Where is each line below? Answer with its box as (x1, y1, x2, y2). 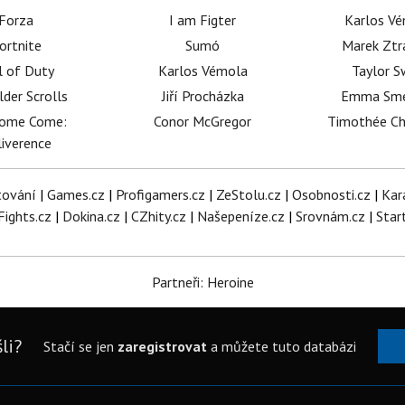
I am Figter (169, 11, 237, 29)
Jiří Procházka (161, 87, 244, 105)
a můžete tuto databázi (206, 337, 356, 355)
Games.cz (46, 185, 105, 203)
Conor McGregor (154, 112, 252, 130)
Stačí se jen (42, 337, 118, 355)
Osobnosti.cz (291, 185, 371, 203)
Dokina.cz (62, 207, 120, 225)
